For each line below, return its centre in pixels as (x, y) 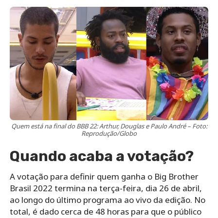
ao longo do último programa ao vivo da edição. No (108, 200)
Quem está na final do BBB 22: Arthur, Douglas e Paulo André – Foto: (109, 126)
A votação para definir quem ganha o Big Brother (104, 177)
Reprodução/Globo (109, 134)
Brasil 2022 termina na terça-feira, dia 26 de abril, (106, 188)
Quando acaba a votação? (102, 156)
